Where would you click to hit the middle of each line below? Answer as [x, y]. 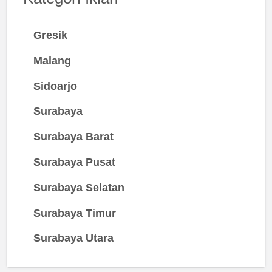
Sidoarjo [55, 86]
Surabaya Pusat [74, 162]
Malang [52, 60]
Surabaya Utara [73, 238]
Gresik [50, 36]
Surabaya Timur [74, 213]
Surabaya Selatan [79, 187]
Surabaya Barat [73, 137]
